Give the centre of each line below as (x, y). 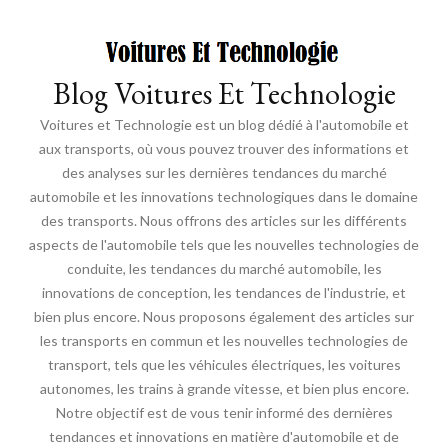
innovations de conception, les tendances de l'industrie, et (224, 293)
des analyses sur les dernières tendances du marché (224, 173)
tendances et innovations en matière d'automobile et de (224, 437)
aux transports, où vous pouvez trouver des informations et (224, 149)
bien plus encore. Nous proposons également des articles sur (224, 317)
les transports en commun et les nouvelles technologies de (224, 341)
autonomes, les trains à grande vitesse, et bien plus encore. (224, 389)
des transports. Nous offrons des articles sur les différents (224, 221)
